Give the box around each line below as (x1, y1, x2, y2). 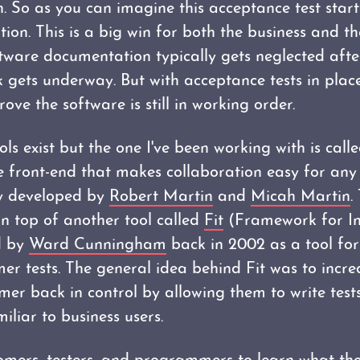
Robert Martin (109, 189, 213, 205)
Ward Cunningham (29, 237, 166, 253)
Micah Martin (251, 189, 350, 205)
